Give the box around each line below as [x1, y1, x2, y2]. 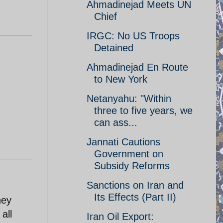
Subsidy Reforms [94, 160, 170, 171]
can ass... [94, 117, 137, 128]
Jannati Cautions [87, 136, 160, 147]
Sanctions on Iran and [87, 180, 184, 191]
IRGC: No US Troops [87, 30, 180, 41]
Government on [94, 148, 163, 159]
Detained [94, 42, 133, 53]
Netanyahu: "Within [87, 93, 171, 104]
